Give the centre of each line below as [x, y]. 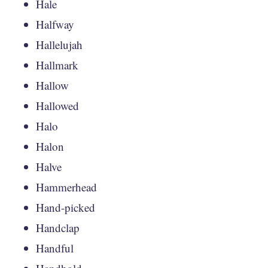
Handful [55, 248]
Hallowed [57, 106]
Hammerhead [66, 187]
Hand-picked [66, 207]
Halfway [55, 24]
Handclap [58, 228]
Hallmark [57, 65]
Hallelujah [59, 45]
